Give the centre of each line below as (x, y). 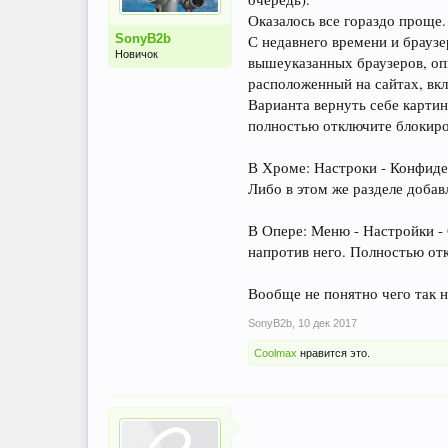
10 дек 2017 (327, 323)
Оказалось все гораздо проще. (347, 20)
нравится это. (333, 353)
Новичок (136, 54)
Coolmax (275, 353)
